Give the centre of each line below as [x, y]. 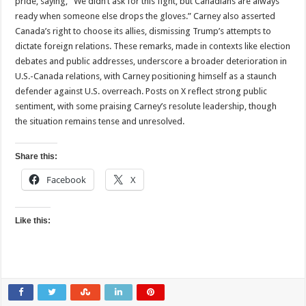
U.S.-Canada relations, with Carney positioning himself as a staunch [146, 76]
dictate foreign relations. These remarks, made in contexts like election [153, 46]
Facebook [67, 179]
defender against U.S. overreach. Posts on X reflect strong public [141, 91]
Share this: [37, 156]
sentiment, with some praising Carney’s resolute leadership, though [146, 106]
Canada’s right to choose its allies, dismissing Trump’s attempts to [143, 31]
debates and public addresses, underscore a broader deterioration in [151, 61]
